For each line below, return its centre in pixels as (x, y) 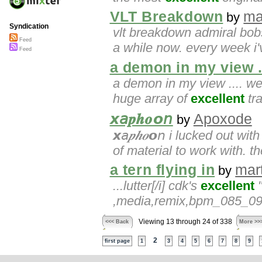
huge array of (152, 98)
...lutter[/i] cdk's (157, 186)
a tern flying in (162, 170)
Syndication (29, 27)
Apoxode (223, 119)
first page (117, 241)
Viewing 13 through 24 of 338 (185, 222)
